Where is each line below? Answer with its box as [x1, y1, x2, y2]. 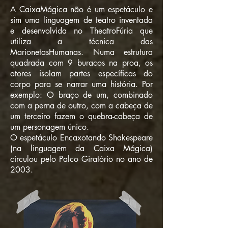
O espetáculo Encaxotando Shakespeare [10, 132, 153, 143]
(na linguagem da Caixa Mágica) [10, 143, 153, 154]
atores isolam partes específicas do [10, 68, 153, 79]
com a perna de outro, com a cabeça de [10, 100, 153, 111]
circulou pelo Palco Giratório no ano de [10, 154, 153, 164]
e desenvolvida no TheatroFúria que [10, 25, 153, 36]
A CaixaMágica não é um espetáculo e [10, 4, 153, 15]
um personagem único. [10, 122, 89, 132]
